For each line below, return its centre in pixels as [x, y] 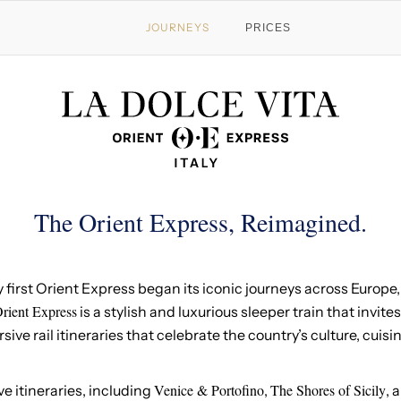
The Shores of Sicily [328, 390]
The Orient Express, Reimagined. [200, 222]
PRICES [268, 28]
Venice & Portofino [209, 390]
